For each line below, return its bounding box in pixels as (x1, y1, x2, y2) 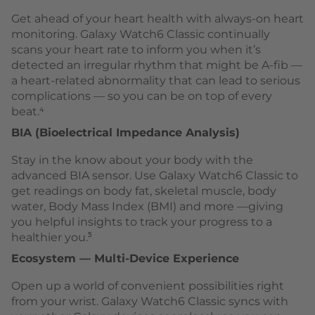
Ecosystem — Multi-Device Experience (11, 252, 239, 266)
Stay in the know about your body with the (11, 153, 253, 167)
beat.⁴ (11, 105, 44, 119)
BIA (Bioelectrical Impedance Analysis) (11, 126, 240, 140)
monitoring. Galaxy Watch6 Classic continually (11, 27, 270, 41)
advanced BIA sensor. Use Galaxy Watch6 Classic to (11, 169, 298, 183)
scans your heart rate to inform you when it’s (11, 43, 261, 57)
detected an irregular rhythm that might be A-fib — (11, 58, 302, 72)
